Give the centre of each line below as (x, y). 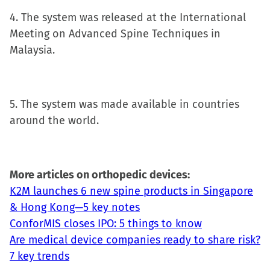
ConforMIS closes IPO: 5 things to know (106, 224)
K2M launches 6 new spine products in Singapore (131, 191)
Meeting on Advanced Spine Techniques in (115, 34)
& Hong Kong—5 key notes (75, 207)
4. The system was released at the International (128, 17)
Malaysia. (32, 50)
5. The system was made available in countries (124, 104)
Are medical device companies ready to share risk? (135, 240)
